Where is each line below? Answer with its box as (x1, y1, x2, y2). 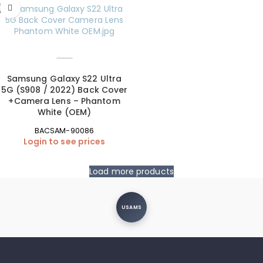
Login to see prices (23, 135, 106, 147)
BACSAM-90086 (34, 126, 95, 136)
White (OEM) (37, 106, 92, 119)
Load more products (89, 165, 174, 177)
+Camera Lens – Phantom (8, 95, 120, 107)
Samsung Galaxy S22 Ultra (6, 73, 122, 85)
